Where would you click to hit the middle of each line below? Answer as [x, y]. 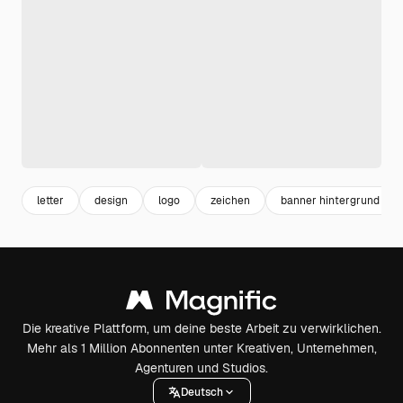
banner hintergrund [330, 200]
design [111, 200]
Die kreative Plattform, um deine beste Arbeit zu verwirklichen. [201, 328]
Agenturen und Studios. [201, 368]
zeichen [230, 200]
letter [50, 200]
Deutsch [201, 392]
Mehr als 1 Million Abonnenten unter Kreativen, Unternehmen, [201, 348]
